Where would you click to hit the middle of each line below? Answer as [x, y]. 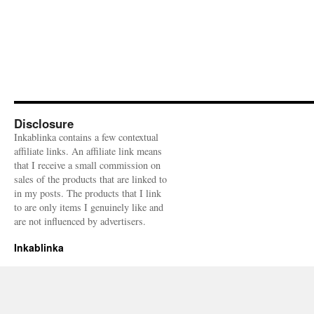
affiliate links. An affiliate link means [88, 151]
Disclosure [44, 123]
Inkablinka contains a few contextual [86, 137]
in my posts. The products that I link [88, 193]
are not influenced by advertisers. [80, 221]
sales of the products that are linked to [90, 179]
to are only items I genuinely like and [89, 207]
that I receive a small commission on [87, 165]
